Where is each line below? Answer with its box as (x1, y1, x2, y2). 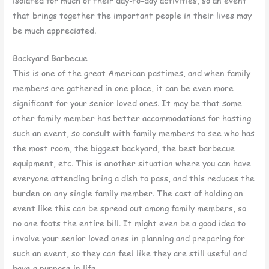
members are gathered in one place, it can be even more (13, 82, 234, 94)
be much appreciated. (13, 24, 97, 36)
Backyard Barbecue (13, 52, 88, 64)
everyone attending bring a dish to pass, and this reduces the (13, 172, 255, 184)
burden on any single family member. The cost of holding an (13, 187, 244, 199)
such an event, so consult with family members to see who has (13, 127, 255, 139)
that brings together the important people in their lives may (13, 9, 252, 21)
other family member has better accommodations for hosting (13, 112, 252, 124)
